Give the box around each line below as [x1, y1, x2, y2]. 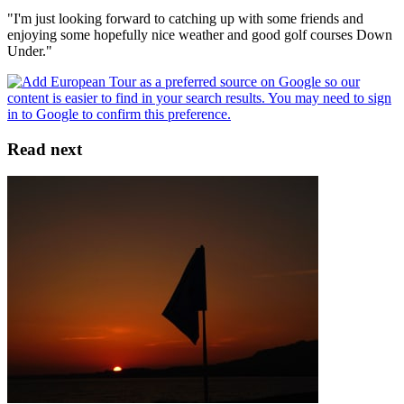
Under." [7, 42, 52, 59]
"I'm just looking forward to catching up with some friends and [7, 10, 363, 26]
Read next [7, 139, 82, 159]
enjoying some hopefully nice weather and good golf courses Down [7, 26, 392, 42]
